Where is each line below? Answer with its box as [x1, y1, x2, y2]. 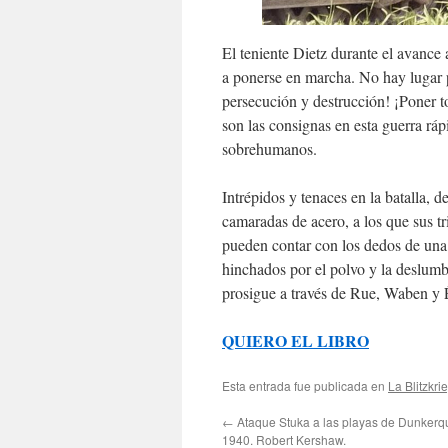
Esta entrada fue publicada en [222, 377, 388, 395]
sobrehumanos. [222, 138, 317, 160]
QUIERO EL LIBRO [222, 329, 369, 353]
